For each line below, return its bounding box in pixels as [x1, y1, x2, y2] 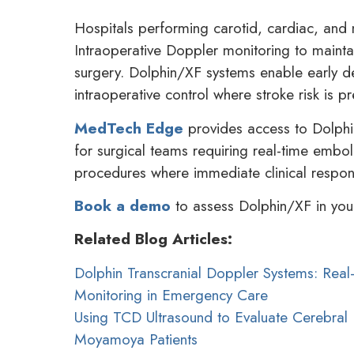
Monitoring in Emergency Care [74, 283, 269, 306]
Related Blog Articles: [74, 228, 233, 250]
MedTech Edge [74, 116, 184, 139]
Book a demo [74, 194, 171, 217]
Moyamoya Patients [74, 327, 198, 350]
